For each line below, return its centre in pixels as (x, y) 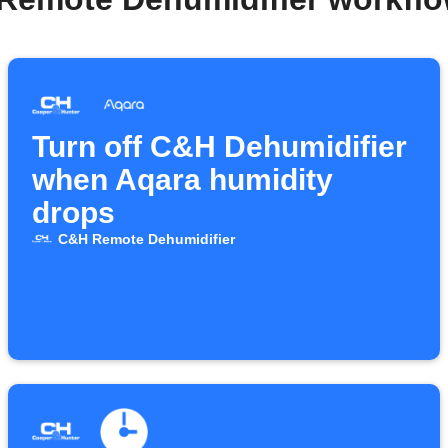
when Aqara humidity (182, 179)
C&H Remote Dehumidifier (146, 239)
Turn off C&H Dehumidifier (219, 146)
